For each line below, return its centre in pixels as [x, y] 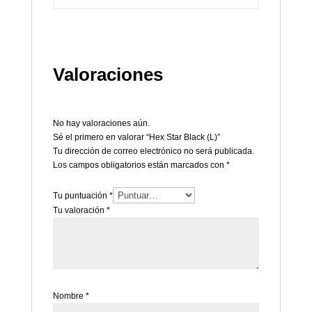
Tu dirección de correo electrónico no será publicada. [153, 151]
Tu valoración [79, 210]
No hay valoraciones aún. [101, 123]
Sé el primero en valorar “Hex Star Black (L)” [136, 137]
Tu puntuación [81, 195]
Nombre [69, 296]
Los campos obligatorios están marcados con [139, 165]
